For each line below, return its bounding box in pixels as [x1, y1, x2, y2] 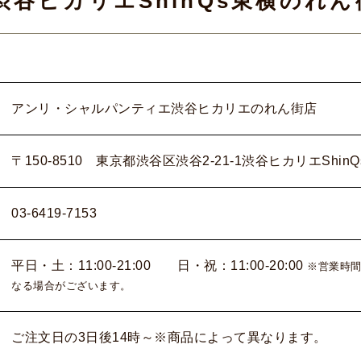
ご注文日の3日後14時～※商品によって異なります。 [11, 330, 327, 344]
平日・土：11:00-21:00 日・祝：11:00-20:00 [11, 259, 304, 272]
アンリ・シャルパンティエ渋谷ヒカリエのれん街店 [11, 102, 317, 115]
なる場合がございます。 [11, 280, 131, 292]
